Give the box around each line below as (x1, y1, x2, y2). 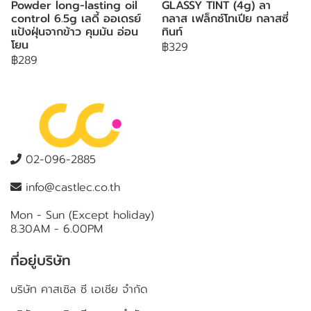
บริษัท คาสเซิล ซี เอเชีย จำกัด (10, 281, 148, 298)
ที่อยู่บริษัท (10, 250, 71, 271)
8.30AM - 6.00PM (10, 221, 103, 237)
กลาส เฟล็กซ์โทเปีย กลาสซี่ (162, 10, 289, 27)
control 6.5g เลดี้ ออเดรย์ (11, 10, 141, 27)
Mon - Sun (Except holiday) (10, 207, 154, 224)
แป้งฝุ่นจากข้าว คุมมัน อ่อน (11, 24, 138, 40)
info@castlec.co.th (22, 179, 120, 196)
